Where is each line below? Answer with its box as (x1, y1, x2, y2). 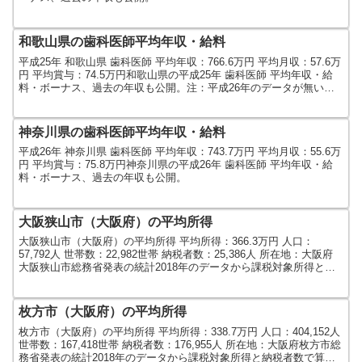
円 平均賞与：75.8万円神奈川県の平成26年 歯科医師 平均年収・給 (19, 158, 334, 170)
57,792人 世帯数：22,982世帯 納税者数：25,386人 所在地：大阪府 (19, 248, 334, 261)
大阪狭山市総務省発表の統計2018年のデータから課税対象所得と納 (19, 261, 336, 274)
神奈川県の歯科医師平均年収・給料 (19, 124, 226, 139)
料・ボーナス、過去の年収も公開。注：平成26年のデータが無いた (19, 81, 335, 94)
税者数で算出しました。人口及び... (19, 274, 187, 287)
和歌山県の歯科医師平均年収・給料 (19, 35, 226, 49)
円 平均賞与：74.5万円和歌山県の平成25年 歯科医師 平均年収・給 (19, 68, 334, 81)
